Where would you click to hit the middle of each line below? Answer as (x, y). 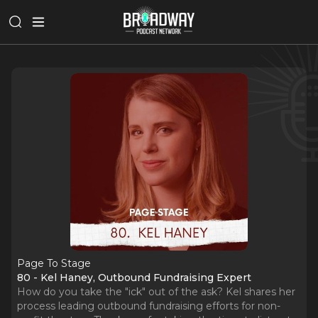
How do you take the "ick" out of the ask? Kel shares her (156, 292)
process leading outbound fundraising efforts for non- (149, 306)
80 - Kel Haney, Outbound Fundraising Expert (134, 278)
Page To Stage (54, 263)
